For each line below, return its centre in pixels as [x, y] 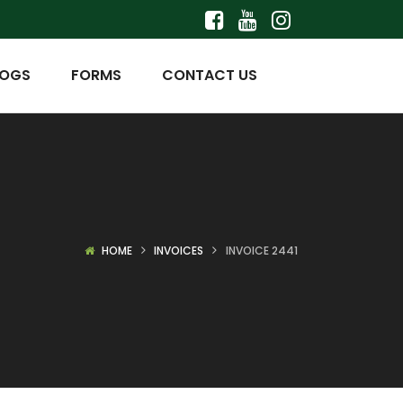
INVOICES [179, 251]
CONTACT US [210, 75]
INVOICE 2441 [262, 251]
